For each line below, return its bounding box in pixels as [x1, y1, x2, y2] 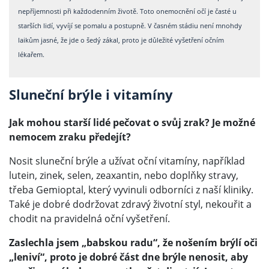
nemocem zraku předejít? [9, 130, 131, 144]
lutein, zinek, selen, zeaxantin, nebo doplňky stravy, [9, 169, 238, 183]
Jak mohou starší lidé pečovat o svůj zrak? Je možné [9, 116, 255, 130]
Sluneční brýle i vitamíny [9, 85, 173, 104]
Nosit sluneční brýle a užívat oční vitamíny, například [9, 154, 245, 168]
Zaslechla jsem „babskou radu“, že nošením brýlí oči [9, 236, 258, 250]
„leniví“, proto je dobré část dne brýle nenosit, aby [9, 250, 248, 264]
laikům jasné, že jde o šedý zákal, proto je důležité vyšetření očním [18, 35, 224, 45]
